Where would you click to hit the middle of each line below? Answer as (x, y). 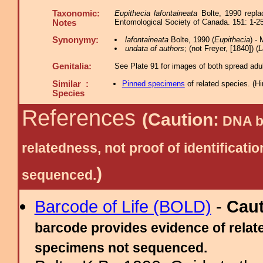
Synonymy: (75, 40)
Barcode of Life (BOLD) (123, 206)
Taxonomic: (76, 14)
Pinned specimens (153, 84)
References (82, 118)
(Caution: (181, 119)
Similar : (70, 84)
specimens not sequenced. (121, 248)
